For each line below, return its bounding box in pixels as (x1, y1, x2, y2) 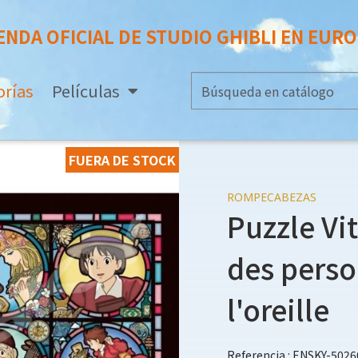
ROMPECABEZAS (226, 189, 316, 205)
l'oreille (226, 288, 329, 329)
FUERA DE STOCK (68, 150, 176, 169)
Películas (51, 79, 120, 102)
